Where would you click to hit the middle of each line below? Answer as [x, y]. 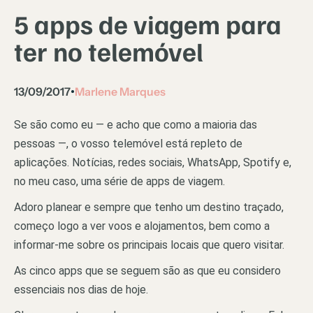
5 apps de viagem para [148, 23]
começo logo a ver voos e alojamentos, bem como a [142, 226]
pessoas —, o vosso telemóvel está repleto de [128, 143]
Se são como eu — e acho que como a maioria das [136, 124]
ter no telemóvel [109, 50]
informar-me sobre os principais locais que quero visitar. [149, 245]
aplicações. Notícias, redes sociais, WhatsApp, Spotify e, [153, 162]
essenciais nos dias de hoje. [81, 289]
